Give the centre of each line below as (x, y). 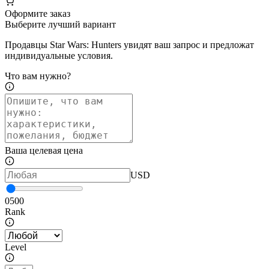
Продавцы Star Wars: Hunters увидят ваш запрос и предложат (129, 45)
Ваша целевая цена (44, 151)
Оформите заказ (38, 14)
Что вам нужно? (38, 76)
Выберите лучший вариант (60, 25)
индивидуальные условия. (59, 56)
